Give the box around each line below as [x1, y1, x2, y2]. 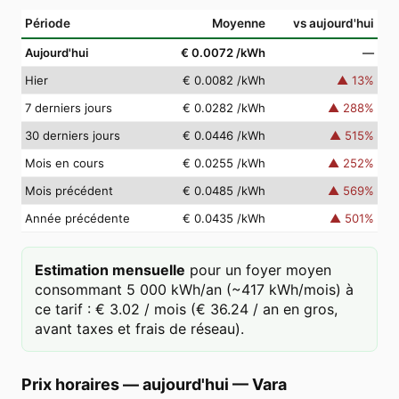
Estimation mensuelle [35, 261, 185, 279]
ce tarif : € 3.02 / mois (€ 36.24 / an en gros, [35, 300, 338, 318]
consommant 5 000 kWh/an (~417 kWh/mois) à [35, 281, 354, 298]
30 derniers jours [25, 128, 120, 142]
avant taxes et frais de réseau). [35, 320, 244, 338]
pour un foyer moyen [190, 261, 331, 279]
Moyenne [212, 16, 265, 30]
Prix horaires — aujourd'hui [21, 375, 229, 394]
